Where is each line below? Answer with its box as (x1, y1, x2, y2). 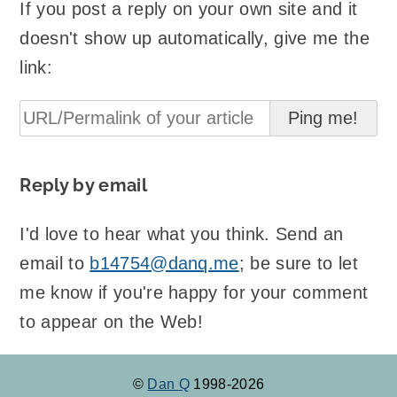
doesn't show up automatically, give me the (19, 27, 370, 48)
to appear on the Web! (19, 312, 204, 331)
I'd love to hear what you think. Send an (19, 224, 344, 244)
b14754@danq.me (90, 253, 239, 273)
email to (19, 253, 90, 273)
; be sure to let (238, 253, 358, 273)
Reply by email (19, 174, 147, 196)
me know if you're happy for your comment (19, 283, 369, 302)
